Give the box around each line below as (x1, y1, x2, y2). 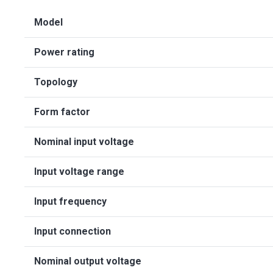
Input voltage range (34, 166, 124, 177)
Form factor (34, 106, 90, 118)
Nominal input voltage (34, 136, 134, 147)
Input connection (34, 225, 111, 237)
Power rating (34, 46, 94, 58)
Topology (34, 76, 77, 88)
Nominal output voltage (34, 255, 141, 267)
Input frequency (34, 196, 107, 207)
